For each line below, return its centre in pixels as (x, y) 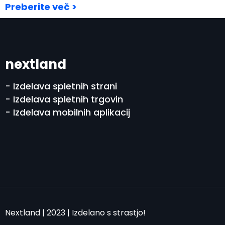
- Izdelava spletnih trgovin (64, 99)
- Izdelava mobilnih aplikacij (68, 113)
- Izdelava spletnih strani (61, 86)
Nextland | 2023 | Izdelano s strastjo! (75, 213)
